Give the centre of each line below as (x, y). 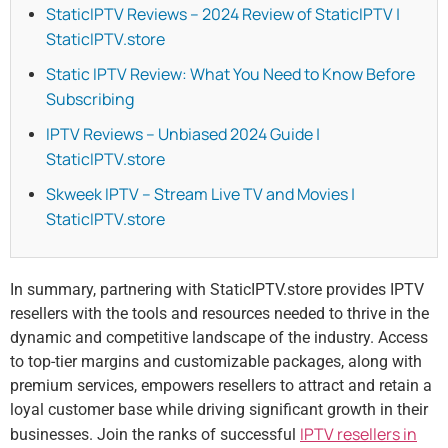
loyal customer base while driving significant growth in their (219, 409)
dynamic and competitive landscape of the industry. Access (219, 337)
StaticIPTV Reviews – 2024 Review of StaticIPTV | (223, 13)
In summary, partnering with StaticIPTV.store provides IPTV (217, 289)
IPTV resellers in (358, 433)
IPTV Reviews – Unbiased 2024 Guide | (183, 133)
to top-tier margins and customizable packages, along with (216, 361)
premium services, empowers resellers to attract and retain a (221, 385)
